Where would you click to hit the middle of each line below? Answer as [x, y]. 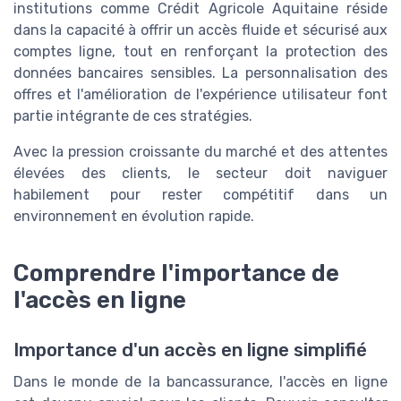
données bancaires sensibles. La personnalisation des [200, 73]
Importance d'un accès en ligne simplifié [190, 350]
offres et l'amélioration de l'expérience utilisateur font [200, 95]
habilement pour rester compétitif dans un [200, 195]
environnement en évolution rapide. [134, 217]
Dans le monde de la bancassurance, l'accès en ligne [200, 382]
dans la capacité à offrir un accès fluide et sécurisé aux [200, 30]
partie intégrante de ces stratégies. [133, 116]
